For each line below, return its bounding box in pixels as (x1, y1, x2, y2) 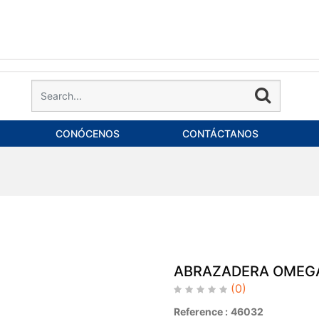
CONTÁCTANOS (182, 127, 258, 140)
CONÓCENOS (56, 127, 120, 140)
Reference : (174, 305, 228, 318)
